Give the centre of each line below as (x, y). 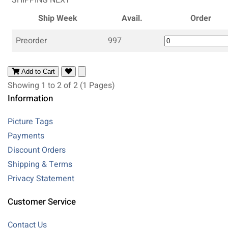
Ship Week (58, 18)
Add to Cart (38, 71)
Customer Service (42, 202)
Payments (26, 136)
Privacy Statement (41, 178)
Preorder (31, 40)
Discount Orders (37, 150)
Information (30, 98)
